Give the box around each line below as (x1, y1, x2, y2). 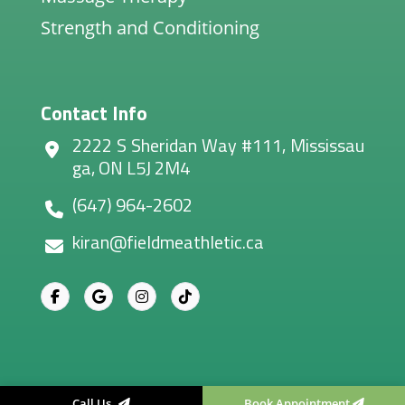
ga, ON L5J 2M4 (72, 153, 191, 182)
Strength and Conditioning (41, 14, 260, 40)
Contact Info (41, 97, 148, 127)
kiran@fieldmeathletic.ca (72, 227, 265, 256)
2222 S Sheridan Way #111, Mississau (72, 130, 364, 159)
